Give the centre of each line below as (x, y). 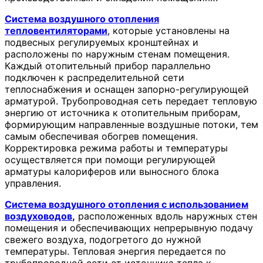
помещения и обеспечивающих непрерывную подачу (129, 227)
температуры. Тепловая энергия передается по (115, 251)
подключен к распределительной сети (95, 77)
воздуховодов (38, 216)
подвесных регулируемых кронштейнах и (102, 42)
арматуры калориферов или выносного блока (112, 171)
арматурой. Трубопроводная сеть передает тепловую (131, 101)
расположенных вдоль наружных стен (166, 216)
